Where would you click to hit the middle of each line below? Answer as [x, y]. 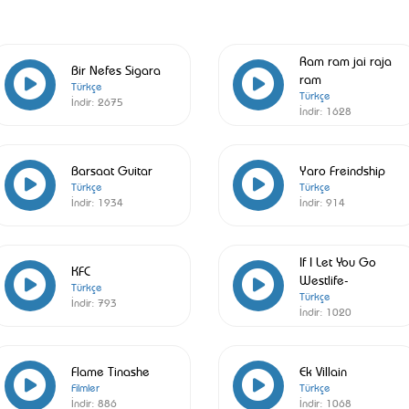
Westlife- [324, 279]
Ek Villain [323, 370]
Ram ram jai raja [345, 60]
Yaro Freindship [342, 169]
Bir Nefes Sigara [115, 69]
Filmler [85, 387]
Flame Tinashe [110, 370]
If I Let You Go [337, 261]
